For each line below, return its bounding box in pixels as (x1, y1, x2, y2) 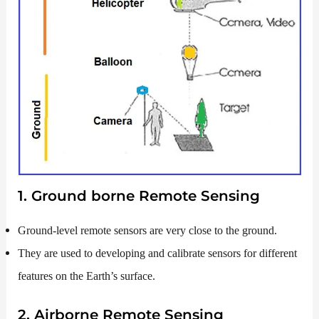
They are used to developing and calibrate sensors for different (18, 246, 298, 261)
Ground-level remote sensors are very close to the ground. (18, 224, 278, 238)
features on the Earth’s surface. (18, 269, 156, 283)
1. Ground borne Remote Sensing (18, 187, 261, 205)
